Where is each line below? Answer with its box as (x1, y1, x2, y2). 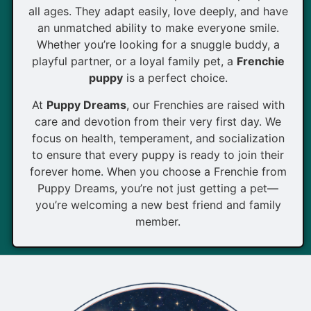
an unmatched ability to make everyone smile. (37, 21, 279, 35)
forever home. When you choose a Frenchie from (29, 164, 287, 178)
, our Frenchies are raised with (126, 97, 285, 112)
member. (135, 214, 180, 228)
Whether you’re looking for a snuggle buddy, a (36, 37, 280, 52)
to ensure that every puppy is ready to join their (32, 147, 284, 162)
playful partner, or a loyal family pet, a (31, 54, 237, 69)
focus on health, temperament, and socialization (31, 131, 285, 145)
